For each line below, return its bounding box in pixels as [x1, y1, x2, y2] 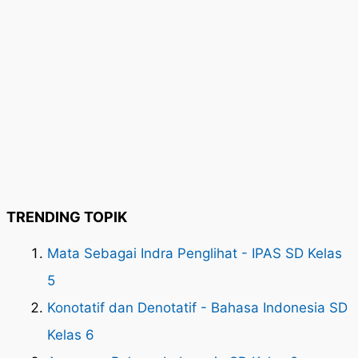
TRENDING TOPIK [6, 209, 127, 225]
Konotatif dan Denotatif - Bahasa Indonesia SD [47, 300, 348, 316]
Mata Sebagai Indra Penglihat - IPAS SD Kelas [47, 245, 342, 261]
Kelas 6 [47, 327, 94, 343]
